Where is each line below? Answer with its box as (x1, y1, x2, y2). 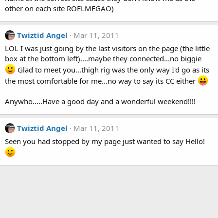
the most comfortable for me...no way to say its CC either (5, 76, 198, 86)
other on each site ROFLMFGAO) (5, 3, 114, 13)
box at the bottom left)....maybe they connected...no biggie (5, 54, 201, 63)
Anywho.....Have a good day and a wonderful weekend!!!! (5, 96, 196, 106)
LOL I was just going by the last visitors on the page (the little (5, 43, 210, 53)
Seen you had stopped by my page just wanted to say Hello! (5, 136, 205, 146)
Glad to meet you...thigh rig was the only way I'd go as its (16, 65, 209, 74)
